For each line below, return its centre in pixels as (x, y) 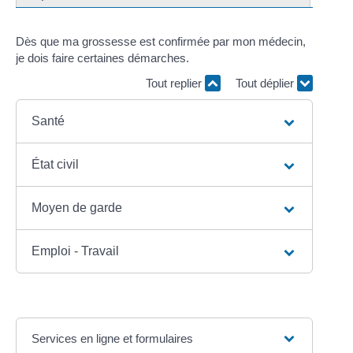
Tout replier (175, 83)
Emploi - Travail (76, 251)
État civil (56, 165)
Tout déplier (266, 83)
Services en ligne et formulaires (113, 339)
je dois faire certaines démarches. (103, 58)
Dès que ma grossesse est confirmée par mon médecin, (161, 42)
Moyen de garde (77, 208)
